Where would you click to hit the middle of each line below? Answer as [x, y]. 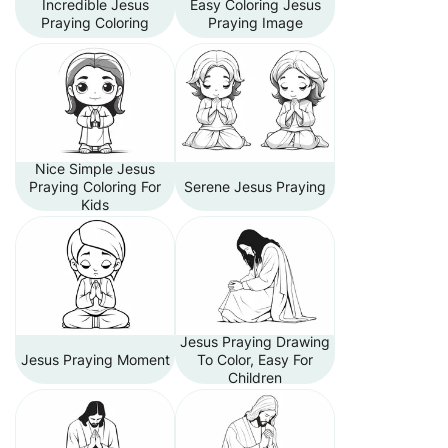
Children [255, 377]
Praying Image [255, 22]
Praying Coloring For [95, 186]
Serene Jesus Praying [255, 186]
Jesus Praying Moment [95, 359]
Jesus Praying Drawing [255, 341]
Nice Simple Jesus [95, 168]
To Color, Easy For [255, 359]
